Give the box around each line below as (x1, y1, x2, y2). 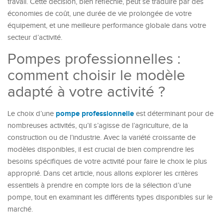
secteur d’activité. (7, 33, 62, 42)
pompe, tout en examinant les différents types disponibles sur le (7, 193, 213, 202)
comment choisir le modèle (7, 67, 185, 85)
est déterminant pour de (134, 110, 214, 118)
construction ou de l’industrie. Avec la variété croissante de (7, 133, 196, 142)
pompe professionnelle (56, 109, 134, 118)
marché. (7, 205, 33, 214)
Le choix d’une (7, 110, 56, 118)
